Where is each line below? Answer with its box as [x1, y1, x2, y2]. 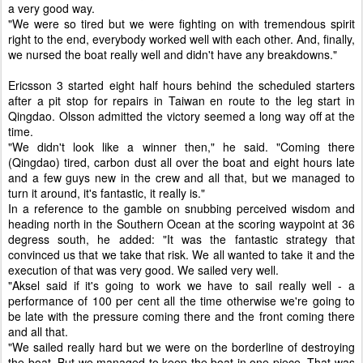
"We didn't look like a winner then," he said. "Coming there [8, 139, 355, 155]
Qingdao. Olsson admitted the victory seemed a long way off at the [8, 108, 355, 124]
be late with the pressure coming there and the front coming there [8, 308, 355, 324]
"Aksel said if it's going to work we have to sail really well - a [8, 277, 355, 293]
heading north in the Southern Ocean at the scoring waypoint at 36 [8, 216, 355, 232]
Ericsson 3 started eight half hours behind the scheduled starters [8, 77, 355, 93]
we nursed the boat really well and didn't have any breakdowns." [8, 46, 337, 62]
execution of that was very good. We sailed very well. [8, 262, 279, 278]
